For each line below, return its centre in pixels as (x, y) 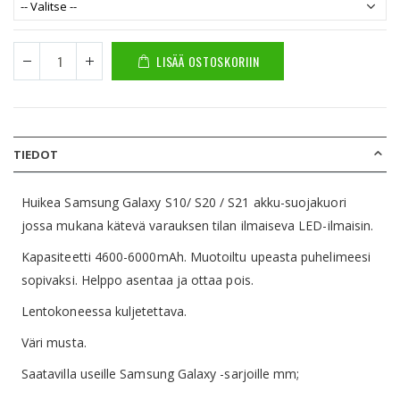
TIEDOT (36, 155)
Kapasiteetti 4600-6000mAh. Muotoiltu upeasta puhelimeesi (196, 257)
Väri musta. (54, 343)
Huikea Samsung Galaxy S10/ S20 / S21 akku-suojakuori (184, 203)
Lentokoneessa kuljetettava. (104, 312)
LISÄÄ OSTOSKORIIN (208, 61)
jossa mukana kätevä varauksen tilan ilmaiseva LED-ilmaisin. (198, 226)
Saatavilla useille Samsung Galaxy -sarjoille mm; (161, 374)
